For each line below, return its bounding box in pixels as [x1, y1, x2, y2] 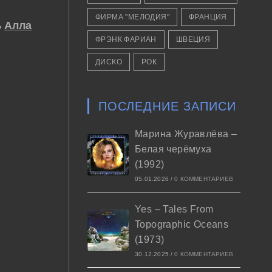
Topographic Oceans [134, 219, 229, 229]
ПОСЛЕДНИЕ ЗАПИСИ [98, 100, 236, 113]
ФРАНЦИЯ [188, 13, 227, 21]
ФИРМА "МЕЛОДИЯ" [95, 13, 169, 21]
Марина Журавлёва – [134, 129, 237, 139]
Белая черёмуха [134, 144, 212, 154]
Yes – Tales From [134, 204, 214, 214]
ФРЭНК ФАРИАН [95, 35, 157, 44]
